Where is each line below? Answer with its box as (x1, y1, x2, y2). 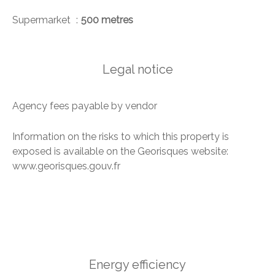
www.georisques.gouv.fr (12, 160, 120, 172)
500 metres (81, 14, 133, 26)
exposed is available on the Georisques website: (12, 145, 228, 158)
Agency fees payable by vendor (12, 100, 157, 112)
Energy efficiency (89, 257, 186, 273)
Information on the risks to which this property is (12, 131, 229, 143)
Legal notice (102, 62, 173, 77)
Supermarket (12, 14, 73, 26)
